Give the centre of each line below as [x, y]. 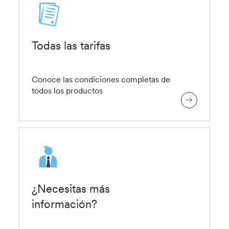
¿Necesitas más [71, 188]
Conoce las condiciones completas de [101, 79]
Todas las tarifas [71, 45]
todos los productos [67, 90]
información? [65, 204]
